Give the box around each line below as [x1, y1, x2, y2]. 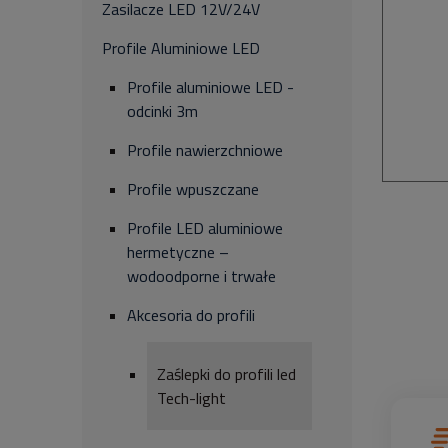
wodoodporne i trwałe [127, 264, 276, 288]
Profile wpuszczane [127, 177, 259, 201]
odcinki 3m [127, 99, 198, 123]
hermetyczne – [127, 240, 229, 264]
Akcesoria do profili [127, 303, 255, 327]
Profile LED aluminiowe [127, 216, 283, 240]
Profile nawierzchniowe [127, 138, 283, 162]
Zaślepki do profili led [157, 362, 296, 386]
